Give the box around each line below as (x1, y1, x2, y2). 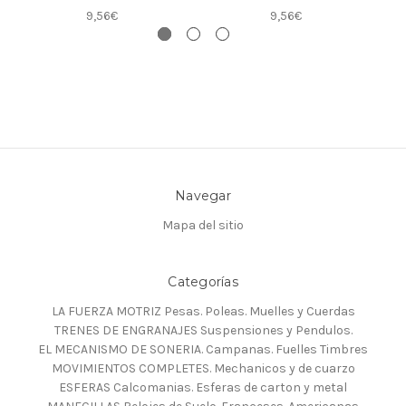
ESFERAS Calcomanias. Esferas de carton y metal (59, 380, 347, 396)
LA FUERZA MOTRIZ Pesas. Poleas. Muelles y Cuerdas (51, 304, 355, 320)
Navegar (175, 188, 231, 205)
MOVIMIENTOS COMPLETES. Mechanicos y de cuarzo (51, 361, 355, 377)
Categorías (168, 274, 238, 291)
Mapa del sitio (162, 217, 244, 234)
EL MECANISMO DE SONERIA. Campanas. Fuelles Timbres (38, 342, 368, 358)
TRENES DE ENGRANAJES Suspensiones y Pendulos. (53, 323, 353, 339)
